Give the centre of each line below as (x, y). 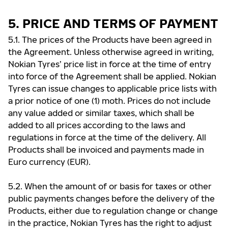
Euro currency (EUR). (49, 162)
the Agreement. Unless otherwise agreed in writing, (111, 52)
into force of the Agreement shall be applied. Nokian (112, 76)
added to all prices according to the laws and (97, 125)
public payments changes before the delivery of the (111, 198)
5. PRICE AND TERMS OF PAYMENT (113, 23)
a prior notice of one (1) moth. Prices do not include (109, 101)
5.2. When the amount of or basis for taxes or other (110, 186)
